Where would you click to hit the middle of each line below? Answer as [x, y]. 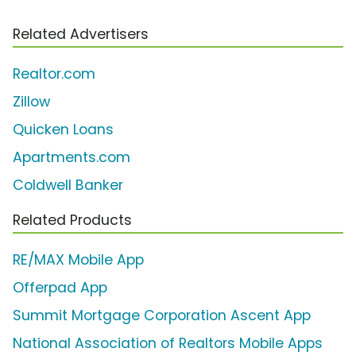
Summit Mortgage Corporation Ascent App [162, 316]
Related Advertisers [81, 35]
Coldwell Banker [68, 186]
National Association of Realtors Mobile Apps [168, 344]
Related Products [72, 221]
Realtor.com [54, 74]
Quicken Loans [63, 130]
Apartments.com [72, 158]
